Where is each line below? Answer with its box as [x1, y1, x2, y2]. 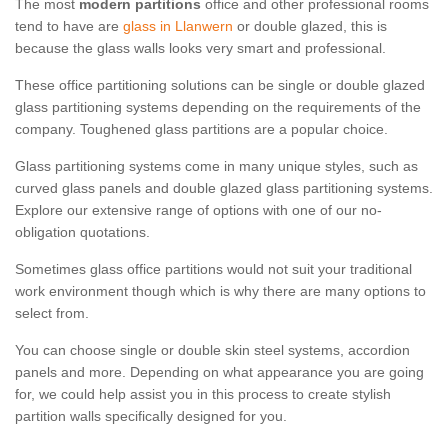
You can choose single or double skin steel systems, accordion [15, 342, 410, 359]
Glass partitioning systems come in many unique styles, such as [15, 158, 418, 175]
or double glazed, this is [233, 18, 387, 35]
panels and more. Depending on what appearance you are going [15, 364, 424, 381]
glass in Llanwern [123, 18, 233, 35]
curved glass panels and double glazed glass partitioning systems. [15, 180, 433, 197]
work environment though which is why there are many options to [15, 283, 426, 300]
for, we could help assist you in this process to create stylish [15, 386, 391, 403]
